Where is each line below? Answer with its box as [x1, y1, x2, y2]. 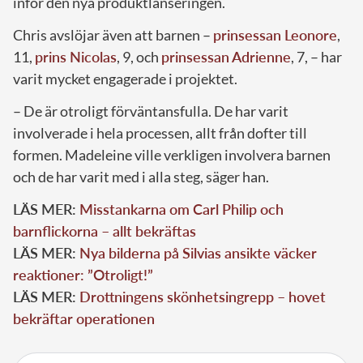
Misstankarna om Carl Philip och [79, 199, 284, 218]
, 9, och [117, 47, 161, 66]
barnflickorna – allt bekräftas [13, 221, 196, 240]
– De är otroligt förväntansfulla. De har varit [13, 101, 288, 120]
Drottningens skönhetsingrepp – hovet [79, 287, 326, 305]
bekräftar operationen [13, 309, 155, 327]
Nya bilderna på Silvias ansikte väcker [79, 243, 317, 262]
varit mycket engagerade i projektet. [13, 69, 237, 88]
